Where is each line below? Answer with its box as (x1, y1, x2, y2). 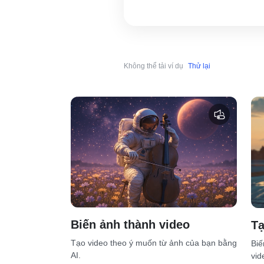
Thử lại (188, 62, 210, 70)
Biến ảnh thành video (71, 218, 190, 232)
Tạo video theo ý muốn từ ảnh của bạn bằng (71, 238, 237, 248)
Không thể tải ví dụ (124, 62, 183, 70)
